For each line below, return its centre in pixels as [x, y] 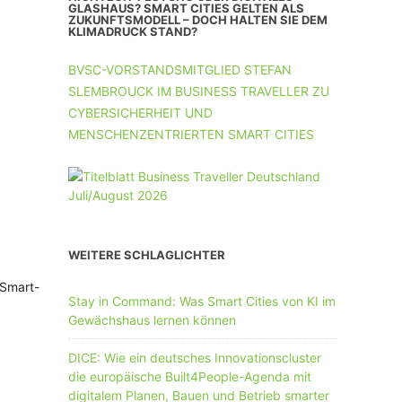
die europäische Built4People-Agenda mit [190, 376]
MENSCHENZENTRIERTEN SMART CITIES [191, 134]
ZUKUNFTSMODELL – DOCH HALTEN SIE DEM [198, 20]
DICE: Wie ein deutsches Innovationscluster [195, 358]
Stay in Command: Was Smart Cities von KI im [202, 301]
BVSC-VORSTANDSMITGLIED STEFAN [180, 70]
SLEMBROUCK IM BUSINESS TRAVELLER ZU [199, 91]
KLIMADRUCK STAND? [133, 31]
